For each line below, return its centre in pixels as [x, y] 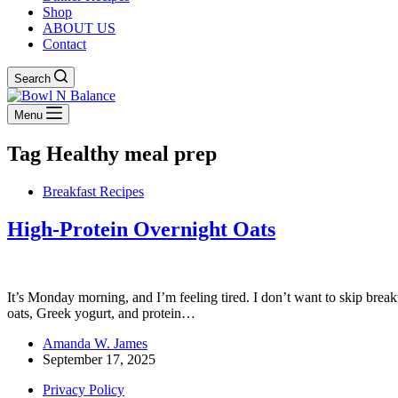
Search [32, 79]
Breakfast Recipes [93, 191]
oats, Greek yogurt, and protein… [101, 313]
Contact [64, 44]
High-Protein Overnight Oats [141, 229]
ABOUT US [79, 28]
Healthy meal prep [129, 153]
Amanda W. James [95, 343]
